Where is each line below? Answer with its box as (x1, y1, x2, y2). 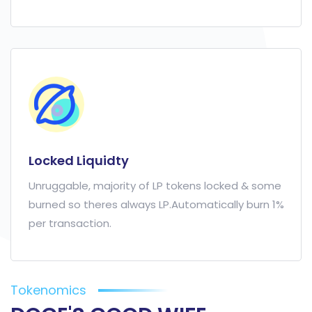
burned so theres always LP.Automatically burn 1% (29, 197, 284, 212)
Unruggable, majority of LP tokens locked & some (29, 178, 281, 193)
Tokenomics (10, 281, 86, 299)
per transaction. (29, 216, 111, 231)
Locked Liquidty (29, 152, 129, 169)
